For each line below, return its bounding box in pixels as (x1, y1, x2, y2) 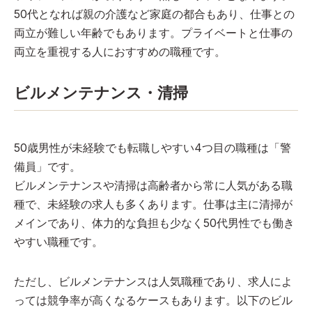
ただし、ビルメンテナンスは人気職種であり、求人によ (14, 274, 292, 289)
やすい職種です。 (14, 235, 103, 249)
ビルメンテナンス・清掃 (14, 84, 188, 102)
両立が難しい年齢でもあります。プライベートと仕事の (14, 26, 292, 40)
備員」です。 (14, 159, 81, 174)
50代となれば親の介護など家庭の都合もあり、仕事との (14, 7, 295, 22)
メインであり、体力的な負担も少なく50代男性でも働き (14, 216, 295, 231)
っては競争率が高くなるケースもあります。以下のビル (14, 293, 292, 308)
